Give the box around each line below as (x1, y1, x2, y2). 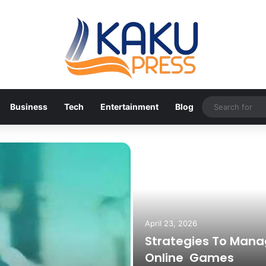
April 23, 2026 (145, 218, 197, 228)
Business (9, 102, 47, 112)
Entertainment (100, 102, 159, 112)
